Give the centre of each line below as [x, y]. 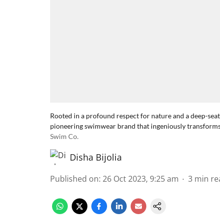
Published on [74, 179]
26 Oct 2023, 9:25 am [141, 179]
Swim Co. [64, 136]
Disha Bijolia [96, 157]
